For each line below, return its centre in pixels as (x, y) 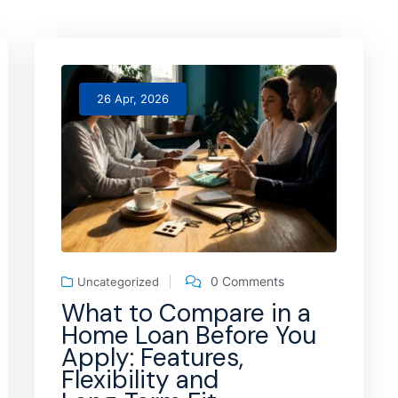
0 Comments (247, 281)
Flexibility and (140, 379)
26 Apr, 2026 (133, 98)
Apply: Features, (152, 357)
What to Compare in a (186, 313)
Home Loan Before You (189, 335)
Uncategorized (118, 281)
